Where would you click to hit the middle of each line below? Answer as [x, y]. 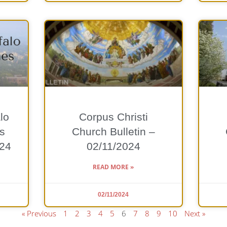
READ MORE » [113, 167]
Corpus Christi [113, 117]
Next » [195, 213]
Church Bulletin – [113, 131]
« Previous [39, 213]
